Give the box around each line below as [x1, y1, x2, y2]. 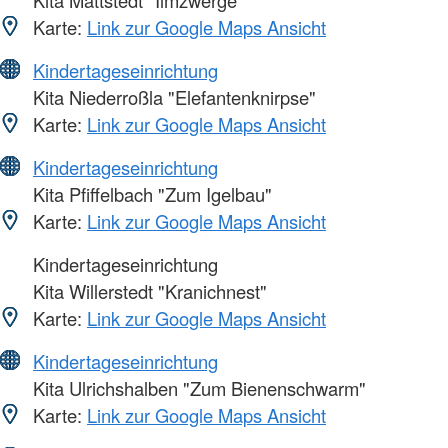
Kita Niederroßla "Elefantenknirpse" [28, 84, 316, 111]
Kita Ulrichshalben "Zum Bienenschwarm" [28, 375, 366, 402]
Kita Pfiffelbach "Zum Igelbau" [28, 181, 272, 208]
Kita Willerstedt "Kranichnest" [28, 278, 267, 305]
